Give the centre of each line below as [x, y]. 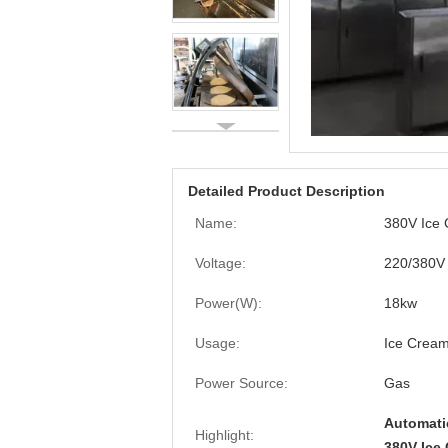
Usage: [217, 343]
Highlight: [224, 435]
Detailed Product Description [286, 191]
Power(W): [228, 303]
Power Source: [241, 383]
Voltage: [220, 263]
